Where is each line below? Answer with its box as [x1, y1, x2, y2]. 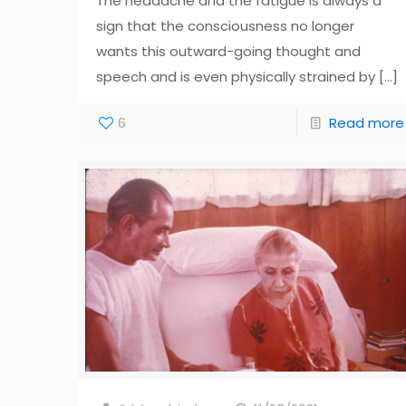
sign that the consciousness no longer [96, 16, 355, 36]
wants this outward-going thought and [96, 42, 362, 62]
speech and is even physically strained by [96, 67, 376, 87]
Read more [328, 113, 404, 133]
